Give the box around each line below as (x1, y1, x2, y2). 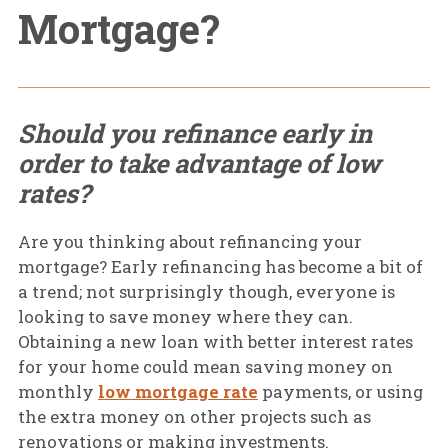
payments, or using (257, 380, 423, 404)
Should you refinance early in (17, 115, 372, 150)
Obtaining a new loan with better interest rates (17, 330, 413, 354)
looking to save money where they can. (17, 305, 353, 329)
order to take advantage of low (17, 145, 381, 180)
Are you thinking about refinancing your (17, 230, 362, 254)
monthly (17, 380, 98, 404)
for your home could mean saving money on (17, 355, 393, 379)
